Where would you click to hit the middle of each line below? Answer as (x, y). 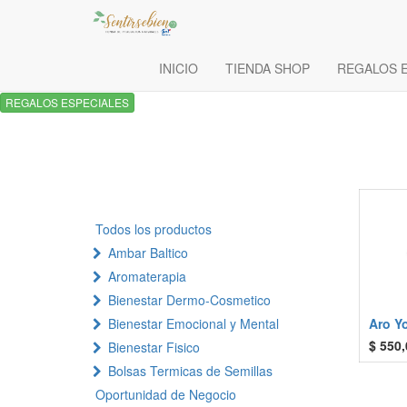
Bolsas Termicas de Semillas (190, 371)
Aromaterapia (147, 277)
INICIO (179, 68)
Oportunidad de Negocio (166, 395)
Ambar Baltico (148, 253)
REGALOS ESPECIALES (67, 103)
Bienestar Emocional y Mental (194, 324)
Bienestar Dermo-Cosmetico (189, 300)
